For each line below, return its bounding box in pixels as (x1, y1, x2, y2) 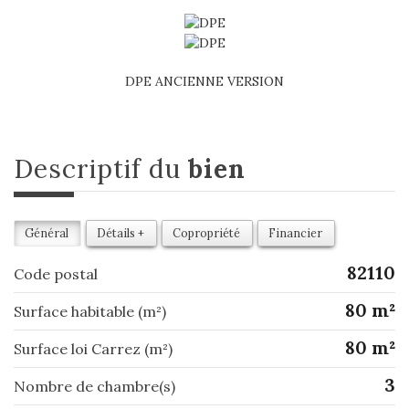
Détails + (97, 225, 144, 240)
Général (25, 225, 68, 240)
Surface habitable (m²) (22, 301, 166, 320)
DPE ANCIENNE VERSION (125, 72, 284, 89)
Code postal (24, 264, 98, 283)
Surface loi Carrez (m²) (22, 339, 173, 358)
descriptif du (34, 152, 188, 185)
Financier (268, 225, 322, 240)
